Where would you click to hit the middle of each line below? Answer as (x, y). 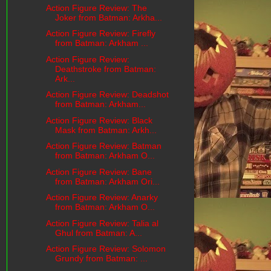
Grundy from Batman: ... (101, 259)
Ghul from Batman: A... (98, 233)
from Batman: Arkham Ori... (107, 181)
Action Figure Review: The (96, 8)
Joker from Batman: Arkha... (108, 17)
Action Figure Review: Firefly (100, 34)
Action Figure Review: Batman (103, 146)
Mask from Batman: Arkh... (106, 130)
